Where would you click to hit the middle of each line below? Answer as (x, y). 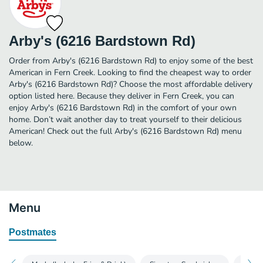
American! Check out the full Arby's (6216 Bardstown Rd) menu (125, 131)
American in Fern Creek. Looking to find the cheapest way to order (130, 72)
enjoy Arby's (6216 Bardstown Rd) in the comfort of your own (123, 107)
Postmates (33, 232)
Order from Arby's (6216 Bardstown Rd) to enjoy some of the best (131, 60)
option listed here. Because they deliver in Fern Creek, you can (122, 96)
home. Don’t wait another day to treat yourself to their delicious (125, 119)
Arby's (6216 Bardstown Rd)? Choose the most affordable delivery (131, 84)
